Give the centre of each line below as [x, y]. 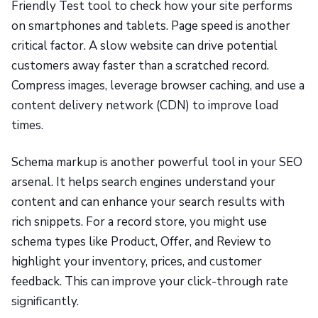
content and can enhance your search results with [148, 202]
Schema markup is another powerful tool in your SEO [157, 163]
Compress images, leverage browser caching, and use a [158, 86]
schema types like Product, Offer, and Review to [141, 242]
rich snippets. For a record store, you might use [139, 222]
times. [27, 126]
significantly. [45, 302]
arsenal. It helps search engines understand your [143, 182]
